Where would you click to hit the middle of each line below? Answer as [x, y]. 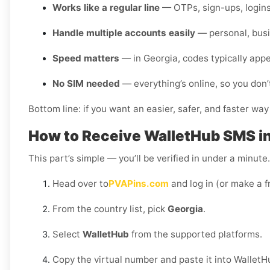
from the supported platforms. [196, 234]
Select [67, 234]
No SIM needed [86, 84]
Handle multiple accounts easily [124, 33]
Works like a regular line [106, 8]
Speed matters [86, 58]
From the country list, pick [110, 209]
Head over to [80, 184]
